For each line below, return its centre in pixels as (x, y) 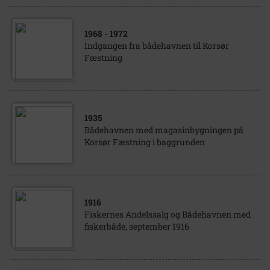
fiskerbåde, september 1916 (137, 226)
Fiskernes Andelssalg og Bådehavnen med (168, 214)
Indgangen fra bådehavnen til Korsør (157, 46)
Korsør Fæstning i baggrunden (145, 142)
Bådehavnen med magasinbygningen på (164, 130)
